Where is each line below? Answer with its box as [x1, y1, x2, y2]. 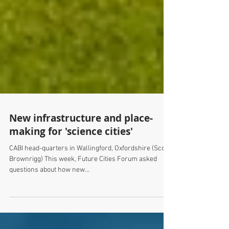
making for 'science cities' [9, 152, 133, 166]
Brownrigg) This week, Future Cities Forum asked [9, 182, 157, 192]
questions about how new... [9, 193, 89, 202]
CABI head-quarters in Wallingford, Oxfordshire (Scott [9, 172, 169, 181]
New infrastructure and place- [9, 139, 153, 153]
